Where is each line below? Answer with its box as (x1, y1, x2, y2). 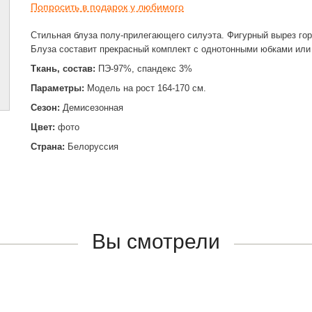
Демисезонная (60, 102, 123, 113)
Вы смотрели (92, 230, 220, 253)
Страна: (31, 141, 68, 152)
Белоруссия (68, 141, 118, 152)
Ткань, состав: (31, 63, 95, 74)
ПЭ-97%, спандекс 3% (95, 63, 192, 74)
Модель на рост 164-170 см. (84, 83, 206, 93)
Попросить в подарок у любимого (31, 1, 184, 13)
